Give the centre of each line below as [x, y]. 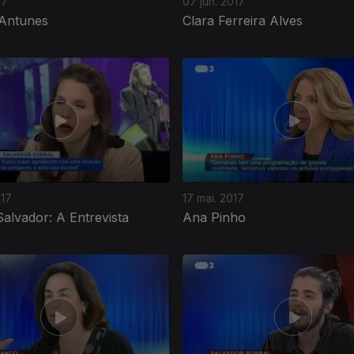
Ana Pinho [214, 217]
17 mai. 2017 [213, 198]
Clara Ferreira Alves [243, 20]
